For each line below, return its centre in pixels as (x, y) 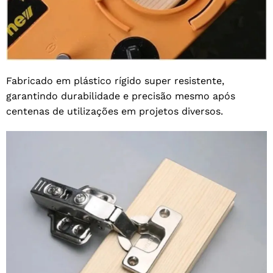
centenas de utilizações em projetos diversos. (115, 111)
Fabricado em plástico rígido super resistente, (115, 80)
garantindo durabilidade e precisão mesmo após (121, 96)
